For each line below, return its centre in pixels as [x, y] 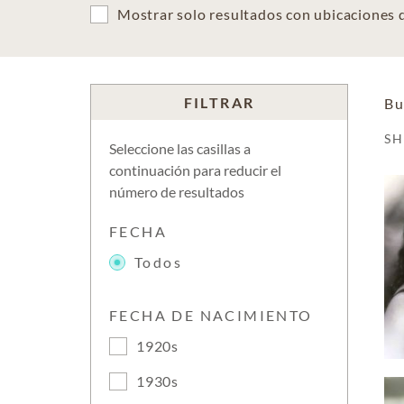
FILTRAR [219, 102]
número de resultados [177, 192]
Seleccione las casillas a [180, 148]
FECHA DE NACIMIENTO [211, 315]
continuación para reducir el [195, 170]
